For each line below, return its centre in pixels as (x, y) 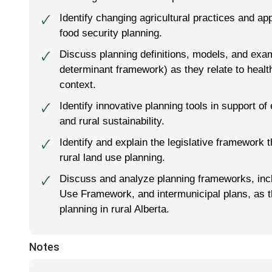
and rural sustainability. (112, 121)
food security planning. (111, 32)
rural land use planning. (112, 157)
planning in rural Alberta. (114, 209)
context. (78, 84)
